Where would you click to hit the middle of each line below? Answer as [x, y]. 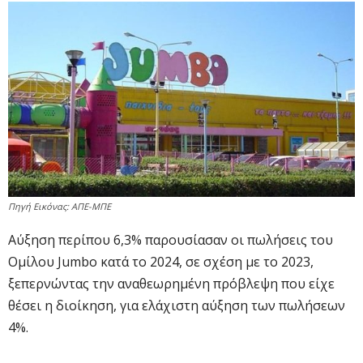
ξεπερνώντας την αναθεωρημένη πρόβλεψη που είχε [171, 283]
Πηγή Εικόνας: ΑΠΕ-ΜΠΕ [60, 206]
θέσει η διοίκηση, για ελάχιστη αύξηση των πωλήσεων [177, 305]
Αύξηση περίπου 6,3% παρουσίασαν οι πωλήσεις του [171, 239]
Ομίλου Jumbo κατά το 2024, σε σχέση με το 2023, [161, 261]
